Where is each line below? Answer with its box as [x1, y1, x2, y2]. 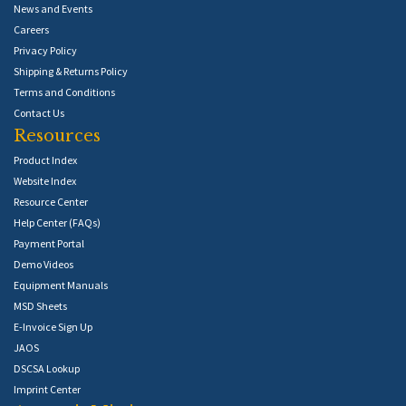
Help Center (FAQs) [14, 216, 101, 230]
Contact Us [14, 106, 64, 121]
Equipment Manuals [14, 278, 108, 293]
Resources [14, 126, 101, 147]
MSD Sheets [14, 299, 67, 314]
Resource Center [14, 195, 88, 209]
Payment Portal [14, 237, 84, 251]
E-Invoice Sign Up [14, 320, 92, 334]
